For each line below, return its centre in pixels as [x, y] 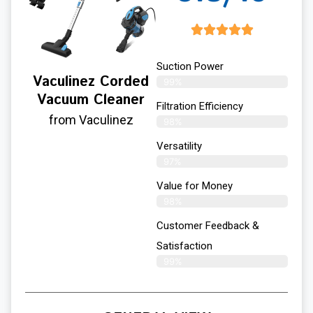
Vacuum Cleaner [91, 100]
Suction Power [190, 66]
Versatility [179, 146]
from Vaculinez [91, 119]
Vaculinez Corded [91, 82]
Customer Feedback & [208, 225]
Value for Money [195, 185]
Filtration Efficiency [200, 106]
